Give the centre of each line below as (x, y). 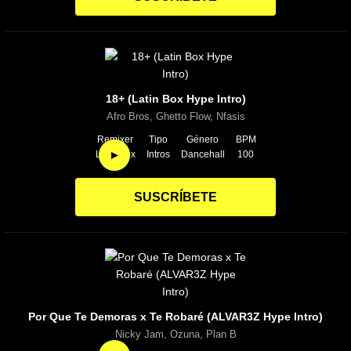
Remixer (115, 140)
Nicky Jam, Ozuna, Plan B (175, 335)
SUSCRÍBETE (175, 197)
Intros (158, 155)
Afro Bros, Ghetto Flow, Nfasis (175, 117)
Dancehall (203, 155)
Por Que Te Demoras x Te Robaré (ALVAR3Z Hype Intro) (175, 317)
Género (203, 140)
